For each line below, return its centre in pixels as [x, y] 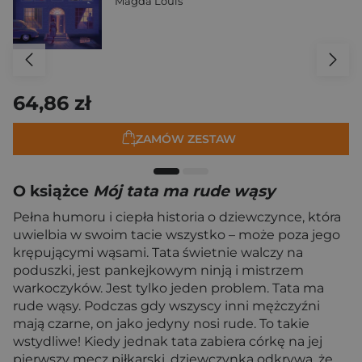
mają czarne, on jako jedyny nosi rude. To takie [161, 324]
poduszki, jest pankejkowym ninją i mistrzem [158, 270]
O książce [53, 191]
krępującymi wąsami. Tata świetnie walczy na [158, 253]
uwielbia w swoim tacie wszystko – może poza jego [177, 235]
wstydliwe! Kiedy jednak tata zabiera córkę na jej [168, 341]
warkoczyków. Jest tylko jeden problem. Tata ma [168, 288]
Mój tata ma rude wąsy [184, 191]
